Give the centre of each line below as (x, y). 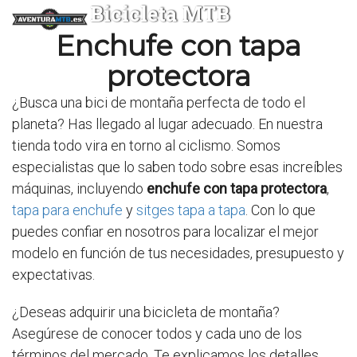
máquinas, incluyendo (79, 188)
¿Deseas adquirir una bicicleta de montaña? (146, 312)
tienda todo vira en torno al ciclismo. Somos (146, 145)
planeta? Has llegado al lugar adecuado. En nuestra (167, 124)
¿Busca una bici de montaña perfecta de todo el (159, 102)
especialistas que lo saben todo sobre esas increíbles (177, 167)
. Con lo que (280, 210)
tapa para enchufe (67, 210)
